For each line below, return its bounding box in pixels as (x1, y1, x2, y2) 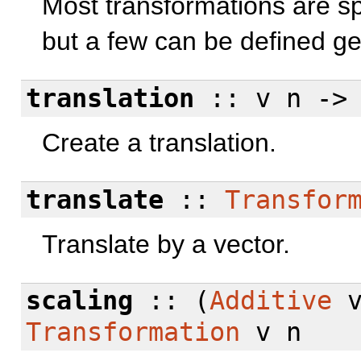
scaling (26, 286, 134, 316)
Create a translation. (42, 128, 276, 158)
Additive (210, 286, 333, 316)
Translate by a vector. (42, 229, 290, 259)
